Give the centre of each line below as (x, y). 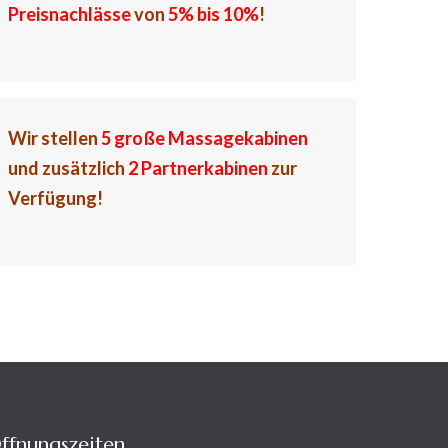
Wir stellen (54, 138)
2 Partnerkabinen (197, 168)
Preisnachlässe (69, 14)
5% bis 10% (213, 14)
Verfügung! (55, 198)
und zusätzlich (67, 168)
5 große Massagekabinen (204, 138)
